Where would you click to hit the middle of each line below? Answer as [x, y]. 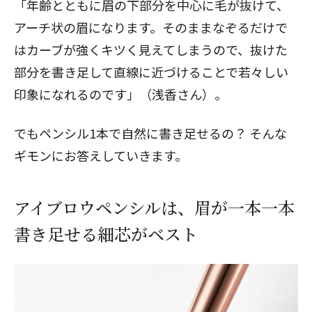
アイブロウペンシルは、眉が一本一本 [154, 207]
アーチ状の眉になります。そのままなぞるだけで [151, 27]
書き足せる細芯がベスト [106, 234]
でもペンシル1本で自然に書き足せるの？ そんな [150, 133]
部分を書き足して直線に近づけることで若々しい [151, 72]
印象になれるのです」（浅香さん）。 [120, 94]
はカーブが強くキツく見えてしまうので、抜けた [151, 49]
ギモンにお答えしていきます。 [101, 155]
